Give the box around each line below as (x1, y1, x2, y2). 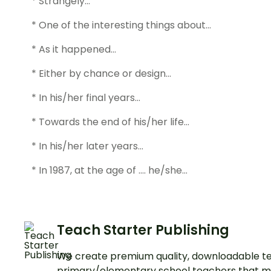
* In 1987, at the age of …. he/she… (31, 163, 188, 178)
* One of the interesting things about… (31, 18, 211, 33)
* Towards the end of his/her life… (31, 115, 189, 129)
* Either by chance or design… (31, 67, 171, 81)
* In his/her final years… (31, 91, 140, 105)
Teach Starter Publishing (57, 221, 229, 240)
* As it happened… (31, 42, 116, 57)
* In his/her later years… (31, 139, 143, 154)
